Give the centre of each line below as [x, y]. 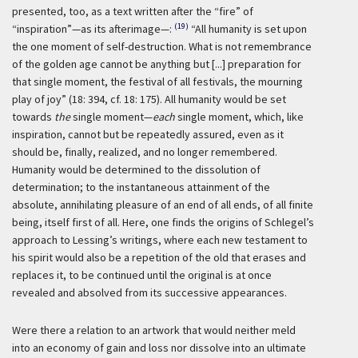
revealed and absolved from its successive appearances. [149, 292]
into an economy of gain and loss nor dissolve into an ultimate [159, 348]
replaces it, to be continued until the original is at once [142, 275]
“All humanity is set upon [249, 29]
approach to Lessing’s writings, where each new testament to [160, 240]
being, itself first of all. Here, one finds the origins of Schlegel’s [163, 222]
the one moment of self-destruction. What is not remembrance [162, 46]
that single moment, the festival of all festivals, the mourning [157, 82]
